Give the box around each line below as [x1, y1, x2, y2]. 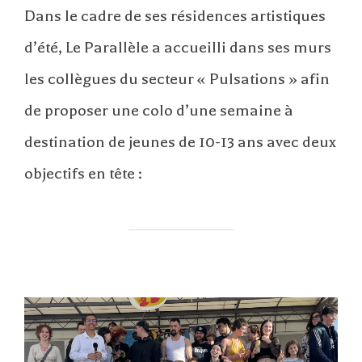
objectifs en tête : [24, 164, 142, 183]
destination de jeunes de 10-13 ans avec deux [24, 133, 336, 152]
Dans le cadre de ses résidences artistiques [24, 6, 326, 26]
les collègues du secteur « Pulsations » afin [24, 69, 330, 89]
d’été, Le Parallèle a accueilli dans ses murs [24, 38, 331, 57]
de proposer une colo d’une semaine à [24, 101, 293, 120]
